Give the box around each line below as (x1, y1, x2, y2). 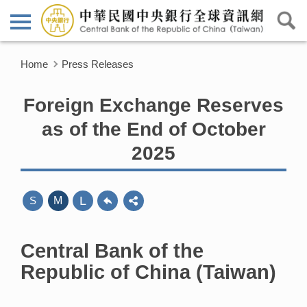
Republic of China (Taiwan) (21, 260, 276, 283)
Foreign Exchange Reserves (23, 94, 284, 116)
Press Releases (62, 58, 134, 70)
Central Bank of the (21, 239, 204, 262)
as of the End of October (41, 118, 266, 140)
